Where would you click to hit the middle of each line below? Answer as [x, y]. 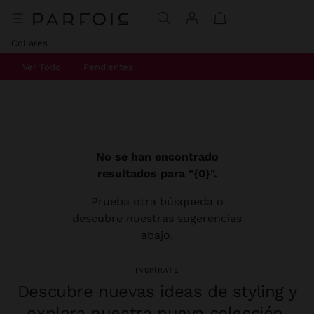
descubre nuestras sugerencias [157, 218]
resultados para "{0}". [157, 173]
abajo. [157, 235]
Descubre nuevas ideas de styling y [157, 292]
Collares [29, 43]
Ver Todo [42, 67]
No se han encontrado [157, 157]
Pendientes [108, 67]
